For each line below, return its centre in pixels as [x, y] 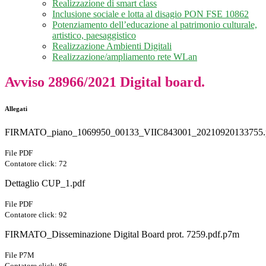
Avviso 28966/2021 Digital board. [105, 82]
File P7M [20, 255]
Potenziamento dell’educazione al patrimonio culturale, [155, 25]
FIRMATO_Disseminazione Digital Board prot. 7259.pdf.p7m [122, 235]
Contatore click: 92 [36, 215]
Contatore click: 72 [36, 164]
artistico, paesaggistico [94, 36]
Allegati [16, 109]
